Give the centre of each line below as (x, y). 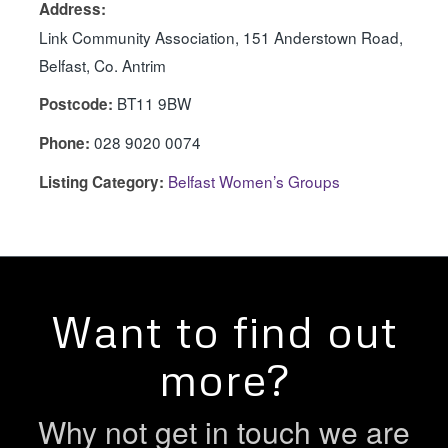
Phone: (64, 143)
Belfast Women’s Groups (253, 181)
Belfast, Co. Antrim (102, 65)
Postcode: (75, 104)
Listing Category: (101, 182)
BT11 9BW (153, 103)
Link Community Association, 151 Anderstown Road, (220, 37)
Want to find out (223, 331)
